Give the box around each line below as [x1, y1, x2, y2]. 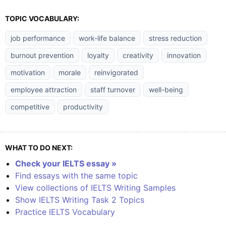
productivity [63, 102, 103, 111]
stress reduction [149, 34, 202, 42]
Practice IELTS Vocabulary [15, 207, 115, 217]
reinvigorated [94, 68, 138, 77]
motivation [11, 68, 45, 77]
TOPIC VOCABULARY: [5, 14, 79, 23]
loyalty [87, 51, 109, 60]
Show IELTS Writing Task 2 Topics [15, 195, 144, 205]
